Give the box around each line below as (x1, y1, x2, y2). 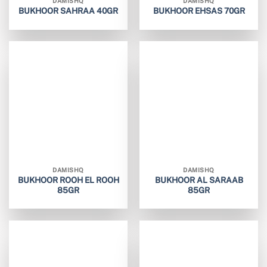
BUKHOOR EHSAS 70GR (153, 6, 245, 16)
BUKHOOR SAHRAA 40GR (18, 6, 118, 16)
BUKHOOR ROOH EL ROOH (17, 175, 119, 185)
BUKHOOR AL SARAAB (154, 175, 243, 185)
